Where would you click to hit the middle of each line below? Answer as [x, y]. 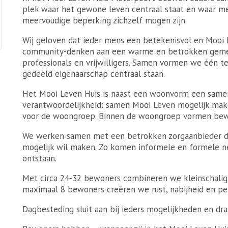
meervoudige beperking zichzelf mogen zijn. [105, 20]
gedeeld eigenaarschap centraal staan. [94, 74]
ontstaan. [39, 158]
